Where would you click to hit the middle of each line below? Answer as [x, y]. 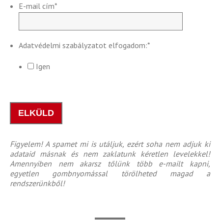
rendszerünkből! [38, 183]
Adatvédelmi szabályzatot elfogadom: [83, 45]
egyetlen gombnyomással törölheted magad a [110, 173]
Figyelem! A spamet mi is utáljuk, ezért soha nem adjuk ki [110, 144]
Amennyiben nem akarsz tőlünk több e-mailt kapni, [110, 163]
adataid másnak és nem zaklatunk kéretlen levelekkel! [110, 153]
